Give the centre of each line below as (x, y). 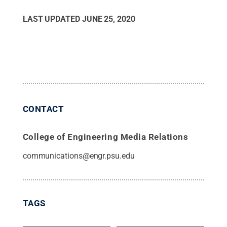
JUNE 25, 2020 (108, 19)
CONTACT (43, 109)
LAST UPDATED (52, 19)
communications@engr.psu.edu (79, 156)
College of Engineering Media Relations (105, 137)
